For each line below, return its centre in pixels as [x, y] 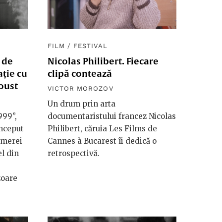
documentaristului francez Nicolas [112, 116]
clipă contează [80, 73]
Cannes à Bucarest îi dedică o [102, 141]
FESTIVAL [90, 46]
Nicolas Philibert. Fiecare [103, 61]
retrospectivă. [74, 153]
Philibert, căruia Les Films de [102, 128]
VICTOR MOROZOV [81, 88]
